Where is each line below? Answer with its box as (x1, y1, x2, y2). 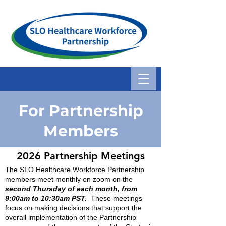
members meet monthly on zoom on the (5, 175, 133, 183)
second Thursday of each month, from (5, 185, 137, 193)
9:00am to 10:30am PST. (5, 194, 87, 202)
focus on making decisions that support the (5, 204, 142, 212)
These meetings (87, 194, 142, 202)
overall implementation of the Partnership (5, 213, 136, 221)
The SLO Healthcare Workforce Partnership (5, 165, 144, 174)
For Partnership (18, 101, 143, 120)
